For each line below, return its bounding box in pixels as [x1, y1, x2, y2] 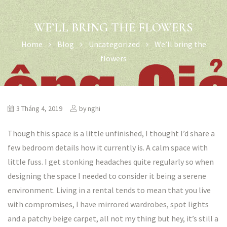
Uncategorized [88, 39, 140, 50]
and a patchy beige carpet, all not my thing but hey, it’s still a [8, 213, 218, 223]
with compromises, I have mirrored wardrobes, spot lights [8, 199, 209, 209]
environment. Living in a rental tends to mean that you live [8, 184, 211, 195]
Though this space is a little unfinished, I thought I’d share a [8, 128, 215, 138]
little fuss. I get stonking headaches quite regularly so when [8, 156, 214, 167]
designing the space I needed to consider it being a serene [8, 170, 206, 181]
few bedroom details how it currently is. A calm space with [8, 142, 208, 153]
